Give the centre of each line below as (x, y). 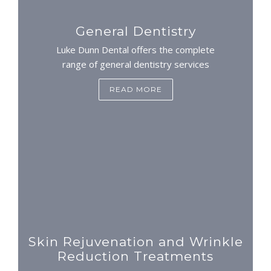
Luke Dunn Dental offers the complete (135, 49)
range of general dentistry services (135, 64)
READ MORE (135, 89)
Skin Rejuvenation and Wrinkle (135, 241)
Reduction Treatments (135, 256)
